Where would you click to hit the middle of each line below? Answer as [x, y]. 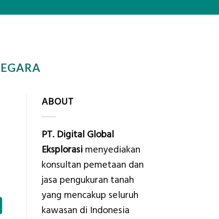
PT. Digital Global [77, 134]
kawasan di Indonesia [85, 210]
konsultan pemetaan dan [92, 165]
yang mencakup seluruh [90, 195]
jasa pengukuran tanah [88, 180]
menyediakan [111, 150]
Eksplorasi [62, 150]
